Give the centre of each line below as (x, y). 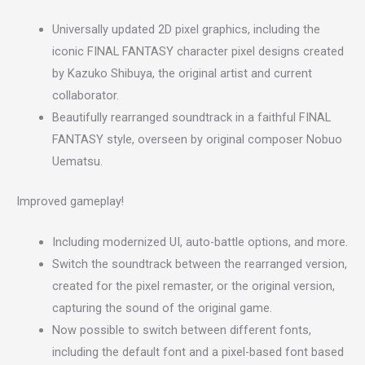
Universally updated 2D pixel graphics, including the (186, 30)
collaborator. (85, 96)
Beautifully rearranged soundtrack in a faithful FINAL (191, 118)
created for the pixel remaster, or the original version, (193, 286)
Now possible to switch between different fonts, (181, 330)
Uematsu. (77, 162)
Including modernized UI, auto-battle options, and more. (200, 242)
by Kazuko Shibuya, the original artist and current (182, 74)
